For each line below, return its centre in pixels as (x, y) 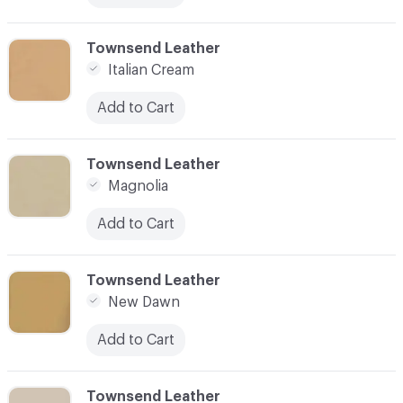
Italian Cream (151, 70)
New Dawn (144, 302)
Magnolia (138, 186)
